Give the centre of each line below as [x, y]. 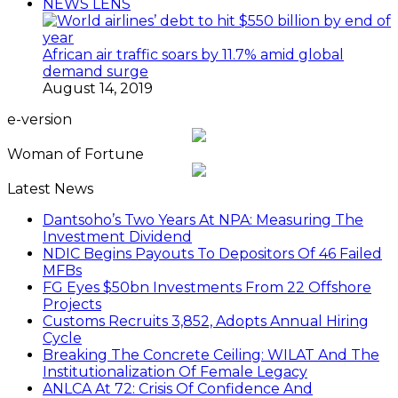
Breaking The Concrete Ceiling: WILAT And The [211, 355]
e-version [40, 120]
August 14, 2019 [98, 89]
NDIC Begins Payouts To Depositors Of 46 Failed [212, 254]
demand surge [96, 72]
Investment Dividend [117, 237]
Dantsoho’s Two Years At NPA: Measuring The [203, 220]
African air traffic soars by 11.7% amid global [193, 55]
